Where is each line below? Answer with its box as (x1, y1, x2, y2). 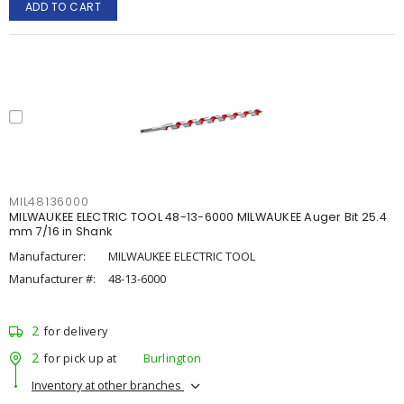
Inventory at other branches (32, 376, 184, 393)
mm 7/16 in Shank (9, 224, 112, 239)
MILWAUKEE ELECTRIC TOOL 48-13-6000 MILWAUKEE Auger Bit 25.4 (9, 209, 387, 225)
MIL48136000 (9, 194, 89, 209)
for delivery (43, 323, 107, 339)
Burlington (142, 349, 201, 366)
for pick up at (43, 349, 117, 366)
